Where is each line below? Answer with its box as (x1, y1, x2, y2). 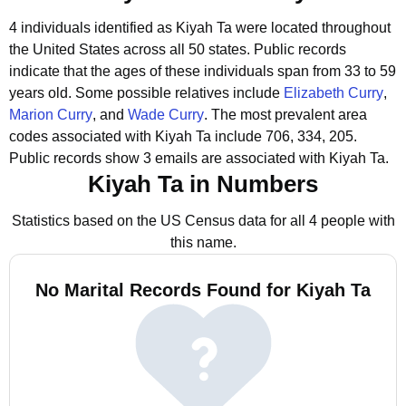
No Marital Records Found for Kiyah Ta (35, 280, 371, 300)
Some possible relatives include (75, 85, 284, 101)
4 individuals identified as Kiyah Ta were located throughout (9, 20, 391, 35)
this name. (169, 235, 237, 250)
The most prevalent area (211, 107, 367, 122)
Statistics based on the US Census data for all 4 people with (11, 213, 395, 228)
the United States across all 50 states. (9, 42, 250, 57)
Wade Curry (128, 107, 204, 122)
